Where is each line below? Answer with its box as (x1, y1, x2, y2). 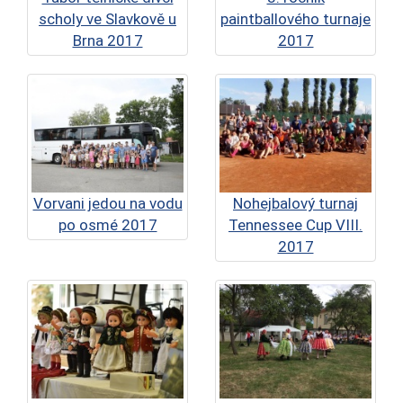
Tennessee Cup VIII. (228, 216, 363, 234)
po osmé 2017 (58, 216, 157, 234)
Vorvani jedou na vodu (32, 194, 183, 212)
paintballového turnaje (220, 10, 371, 29)
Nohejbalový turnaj (233, 194, 358, 212)
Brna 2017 (72, 31, 143, 50)
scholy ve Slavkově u (39, 10, 176, 29)
